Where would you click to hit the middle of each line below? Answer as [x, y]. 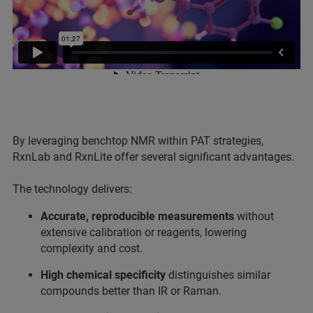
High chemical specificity [103, 275]
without [255, 216]
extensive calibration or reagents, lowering [144, 232]
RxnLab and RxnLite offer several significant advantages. [155, 156]
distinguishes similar [218, 275]
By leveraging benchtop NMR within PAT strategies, [138, 140]
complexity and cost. [92, 248]
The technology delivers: [72, 189]
